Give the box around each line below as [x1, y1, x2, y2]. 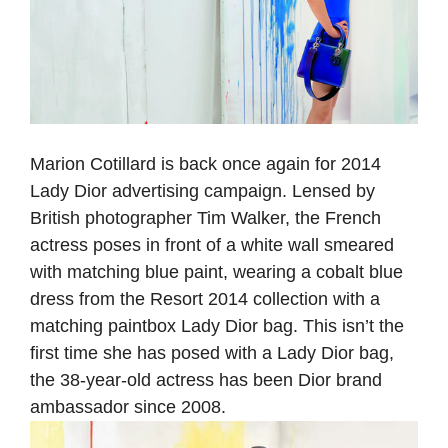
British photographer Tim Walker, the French [30, 208, 381, 229]
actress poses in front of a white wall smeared [30, 235, 394, 256]
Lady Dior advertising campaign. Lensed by [30, 181, 375, 202]
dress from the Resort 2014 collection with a [30, 289, 380, 310]
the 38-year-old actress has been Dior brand [30, 370, 382, 391]
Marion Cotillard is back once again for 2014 [30, 154, 381, 175]
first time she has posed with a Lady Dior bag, [30, 343, 394, 364]
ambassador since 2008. [30, 397, 226, 418]
